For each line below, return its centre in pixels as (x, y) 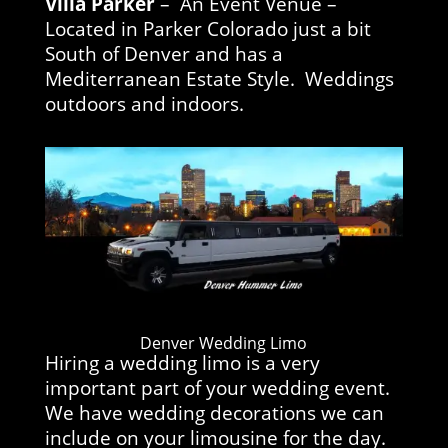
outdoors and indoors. (149, 103)
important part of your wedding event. (217, 388)
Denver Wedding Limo (224, 343)
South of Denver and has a (163, 53)
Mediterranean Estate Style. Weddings (219, 78)
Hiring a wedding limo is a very (182, 363)
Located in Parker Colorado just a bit (207, 28)
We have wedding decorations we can (214, 413)
